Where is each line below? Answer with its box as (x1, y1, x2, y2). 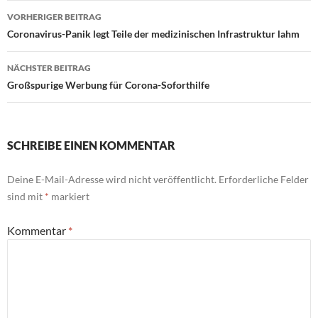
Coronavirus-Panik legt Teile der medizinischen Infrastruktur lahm (7, 28, 300, 40)
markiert (49, 190, 89, 203)
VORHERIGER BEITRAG (7, 11, 102, 23)
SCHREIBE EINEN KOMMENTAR (7, 138, 175, 153)
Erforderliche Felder (219, 173, 309, 186)
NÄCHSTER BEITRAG (7, 62, 91, 74)
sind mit (7, 190, 45, 203)
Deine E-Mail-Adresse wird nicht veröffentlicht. (7, 173, 216, 186)
